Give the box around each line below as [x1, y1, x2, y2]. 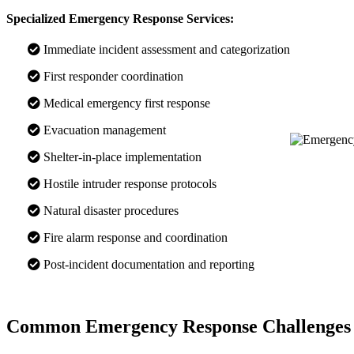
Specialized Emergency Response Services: [6, 12, 234, 26]
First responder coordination [40, 70, 183, 84]
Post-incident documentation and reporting [40, 258, 254, 272]
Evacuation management [40, 123, 166, 137]
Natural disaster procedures [40, 204, 179, 218]
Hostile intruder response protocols [40, 177, 217, 191]
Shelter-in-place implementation [40, 150, 201, 164]
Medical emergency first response [40, 96, 210, 111]
